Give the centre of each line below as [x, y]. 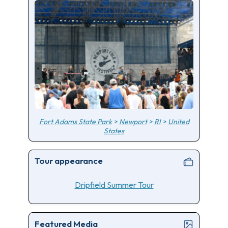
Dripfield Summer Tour [114, 185]
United [178, 121]
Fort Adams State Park [75, 121]
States [114, 131]
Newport [133, 121]
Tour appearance [68, 161]
